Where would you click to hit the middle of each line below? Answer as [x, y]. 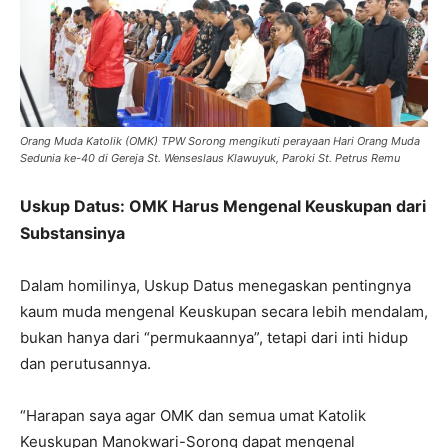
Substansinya [72, 233]
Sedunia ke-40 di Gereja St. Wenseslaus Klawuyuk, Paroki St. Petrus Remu [210, 158]
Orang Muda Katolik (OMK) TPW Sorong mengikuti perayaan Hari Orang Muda [220, 141]
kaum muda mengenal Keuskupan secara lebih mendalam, [224, 311]
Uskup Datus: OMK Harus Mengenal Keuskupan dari [223, 206]
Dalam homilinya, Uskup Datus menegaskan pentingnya [215, 285]
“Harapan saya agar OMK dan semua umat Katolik [193, 415]
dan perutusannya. [85, 363]
